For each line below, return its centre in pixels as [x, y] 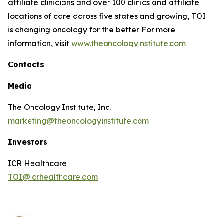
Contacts [26, 64]
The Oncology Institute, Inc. [59, 107]
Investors [28, 142]
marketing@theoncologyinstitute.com [78, 121]
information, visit [39, 43]
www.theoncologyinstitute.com [128, 43]
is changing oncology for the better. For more [92, 30]
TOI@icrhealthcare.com [53, 177]
